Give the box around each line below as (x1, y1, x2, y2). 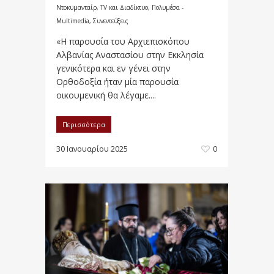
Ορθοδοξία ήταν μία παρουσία (56, 76, 179, 88)
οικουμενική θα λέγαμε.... (56, 89, 156, 102)
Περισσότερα (62, 120, 105, 130)
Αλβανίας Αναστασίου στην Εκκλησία (56, 49, 204, 61)
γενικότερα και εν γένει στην (56, 62, 171, 75)
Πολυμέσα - (152, 3, 183, 12)
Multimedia (56, 17, 89, 26)
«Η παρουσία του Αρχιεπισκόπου (56, 35, 190, 48)
